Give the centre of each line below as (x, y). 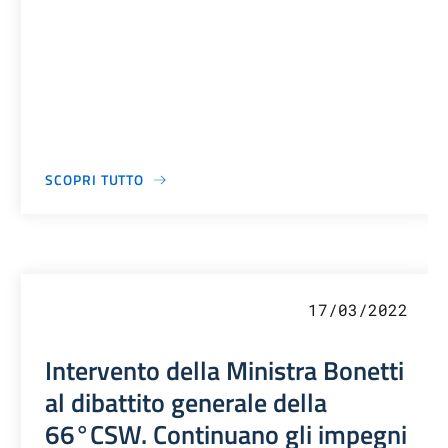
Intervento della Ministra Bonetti (225, 370)
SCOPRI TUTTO (95, 180)
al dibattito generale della (186, 402)
